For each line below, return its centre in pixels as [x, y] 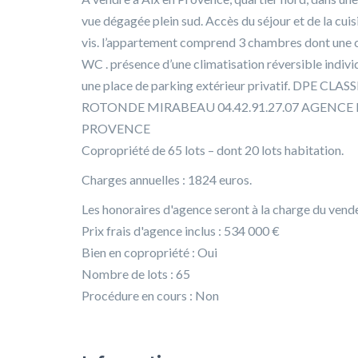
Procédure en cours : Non [150, 295]
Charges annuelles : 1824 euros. [167, 179]
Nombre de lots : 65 [136, 273]
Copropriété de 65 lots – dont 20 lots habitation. [213, 149]
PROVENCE [116, 128]
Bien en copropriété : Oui [149, 252]
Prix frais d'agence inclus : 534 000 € [181, 230]
